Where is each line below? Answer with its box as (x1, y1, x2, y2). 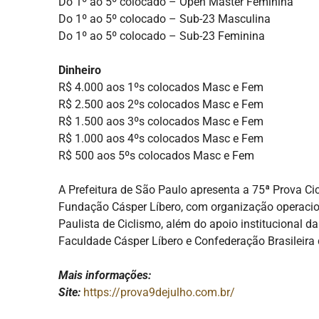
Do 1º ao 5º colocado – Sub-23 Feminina (58, 29, 265, 43)
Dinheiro (58, 63, 101, 78)
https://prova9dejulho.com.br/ (83, 286, 235, 300)
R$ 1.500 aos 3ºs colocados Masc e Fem (58, 115, 263, 129)
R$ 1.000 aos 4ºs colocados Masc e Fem (58, 132, 263, 146)
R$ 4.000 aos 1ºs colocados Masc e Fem (58, 80, 263, 95)
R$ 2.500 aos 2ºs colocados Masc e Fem (58, 98, 263, 112)
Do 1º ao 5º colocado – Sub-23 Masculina (58, 12, 271, 26)
